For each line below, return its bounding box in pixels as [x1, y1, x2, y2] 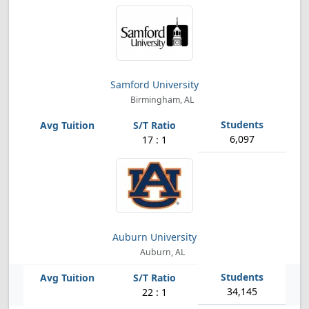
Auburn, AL [137, 246, 185, 258]
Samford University [110, 78, 199, 91]
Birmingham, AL [128, 94, 195, 106]
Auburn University [112, 230, 197, 243]
